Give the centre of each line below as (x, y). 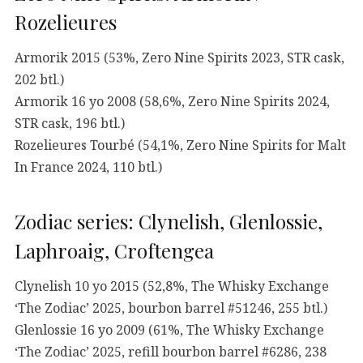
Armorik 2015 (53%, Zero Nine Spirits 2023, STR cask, (179, 57)
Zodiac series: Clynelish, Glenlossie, (169, 221)
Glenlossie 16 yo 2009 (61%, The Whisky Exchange (169, 329)
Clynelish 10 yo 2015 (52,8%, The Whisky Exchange (172, 286)
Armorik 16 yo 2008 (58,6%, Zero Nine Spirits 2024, (172, 101)
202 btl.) (39, 79)
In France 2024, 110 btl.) (88, 167)
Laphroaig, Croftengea (114, 250)
